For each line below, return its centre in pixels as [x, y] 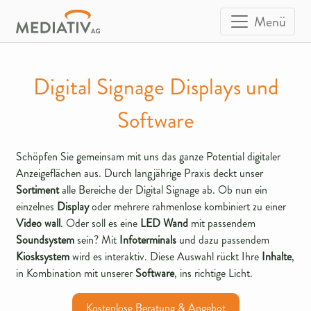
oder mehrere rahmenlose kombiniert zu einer [188, 207]
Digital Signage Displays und [155, 87]
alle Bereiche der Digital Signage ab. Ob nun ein [163, 190]
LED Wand [165, 224]
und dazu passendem [223, 240]
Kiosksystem [43, 257]
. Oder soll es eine [101, 224]
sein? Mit [97, 240]
